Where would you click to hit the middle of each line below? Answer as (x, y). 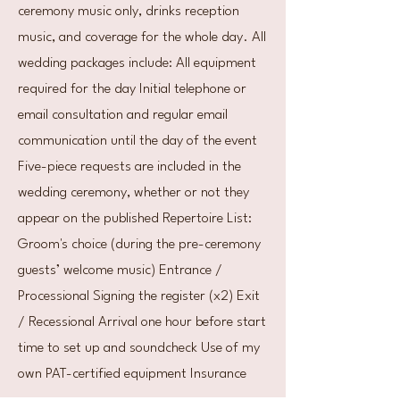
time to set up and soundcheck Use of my (139, 348)
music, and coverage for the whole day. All (142, 37)
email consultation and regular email (123, 115)
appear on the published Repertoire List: (135, 219)
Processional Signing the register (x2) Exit (139, 296)
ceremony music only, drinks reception (129, 12)
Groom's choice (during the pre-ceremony (139, 245)
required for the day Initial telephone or (132, 89)
